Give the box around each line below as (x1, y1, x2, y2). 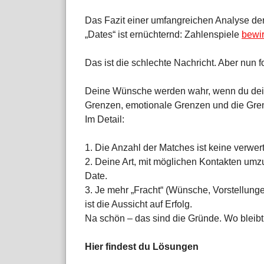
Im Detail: (85, 114, 124, 125)
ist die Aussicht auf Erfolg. (85, 199, 192, 210)
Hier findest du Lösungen (85, 242, 199, 252)
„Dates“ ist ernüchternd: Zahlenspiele (85, 29, 242, 40)
